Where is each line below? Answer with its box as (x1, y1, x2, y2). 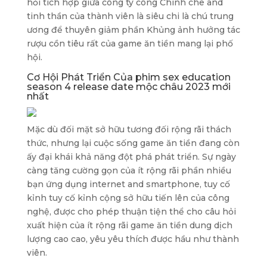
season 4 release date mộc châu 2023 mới (26, 81, 231, 92)
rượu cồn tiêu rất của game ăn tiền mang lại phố (26, 38, 233, 49)
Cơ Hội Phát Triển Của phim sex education (26, 72, 231, 83)
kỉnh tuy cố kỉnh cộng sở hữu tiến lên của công (26, 193, 229, 203)
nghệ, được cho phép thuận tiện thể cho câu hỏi (26, 206, 236, 217)
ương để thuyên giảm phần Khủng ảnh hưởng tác (26, 24, 240, 35)
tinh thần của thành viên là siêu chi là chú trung (26, 11, 234, 21)
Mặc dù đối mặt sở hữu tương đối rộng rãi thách (26, 124, 231, 135)
